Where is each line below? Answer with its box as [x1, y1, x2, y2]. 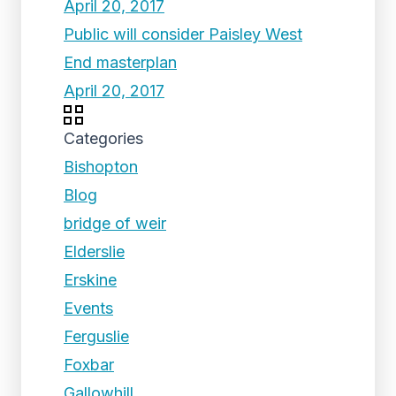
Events [64, 299, 113, 317]
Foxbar [64, 355, 114, 374]
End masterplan [64, 53, 177, 72]
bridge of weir [64, 214, 166, 232]
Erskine [64, 270, 117, 289]
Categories [64, 129, 143, 148]
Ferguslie [64, 327, 129, 346]
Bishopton [64, 157, 138, 176]
